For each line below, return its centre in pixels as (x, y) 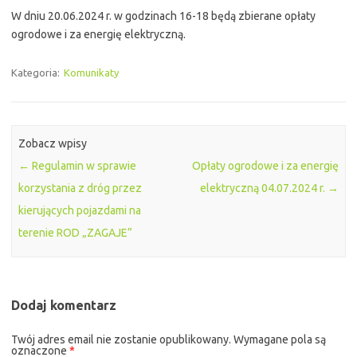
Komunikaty (91, 73)
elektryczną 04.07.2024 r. (263, 188)
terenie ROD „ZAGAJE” (76, 233)
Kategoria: (37, 73)
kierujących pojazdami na (80, 211)
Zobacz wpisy (53, 144)
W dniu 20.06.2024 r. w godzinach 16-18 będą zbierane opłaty (163, 16)
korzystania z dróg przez (80, 188)
